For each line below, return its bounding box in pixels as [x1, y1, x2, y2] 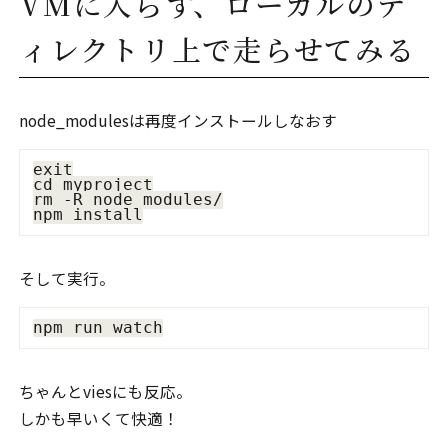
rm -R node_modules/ [32, 190, 223, 209]
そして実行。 [19, 266, 116, 289]
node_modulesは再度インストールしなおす [19, 108, 338, 131]
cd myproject [32, 175, 153, 194]
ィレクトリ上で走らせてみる [19, 28, 417, 70]
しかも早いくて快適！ [19, 406, 180, 429]
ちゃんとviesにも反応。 [19, 379, 193, 402]
